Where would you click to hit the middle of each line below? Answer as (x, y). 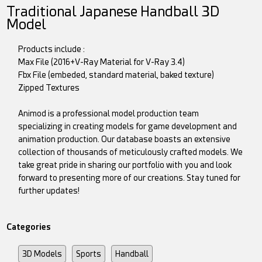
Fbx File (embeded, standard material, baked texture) (116, 75)
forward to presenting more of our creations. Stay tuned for (130, 178)
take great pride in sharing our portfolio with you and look (125, 165)
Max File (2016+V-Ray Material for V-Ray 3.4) (102, 62)
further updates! (49, 191)
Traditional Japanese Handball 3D (113, 12)
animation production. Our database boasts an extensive (125, 139)
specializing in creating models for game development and (128, 127)
